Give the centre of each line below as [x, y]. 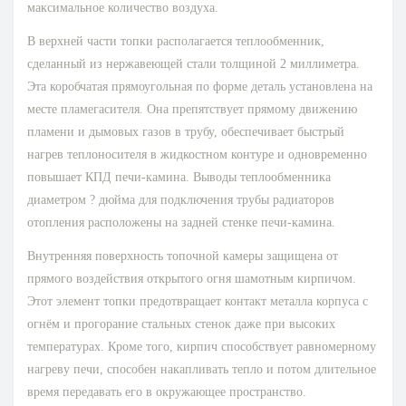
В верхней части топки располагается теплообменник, [176, 42]
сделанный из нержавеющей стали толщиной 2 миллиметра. [193, 64]
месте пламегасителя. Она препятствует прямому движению [192, 110]
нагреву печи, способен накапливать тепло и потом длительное [202, 370]
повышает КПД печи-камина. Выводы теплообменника [179, 178]
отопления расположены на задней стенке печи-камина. [181, 223]
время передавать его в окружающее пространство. [167, 392]
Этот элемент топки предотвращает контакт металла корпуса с [198, 302]
